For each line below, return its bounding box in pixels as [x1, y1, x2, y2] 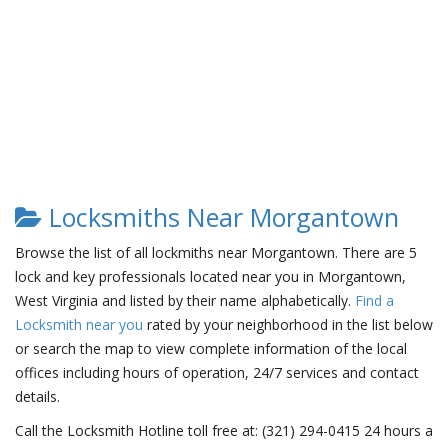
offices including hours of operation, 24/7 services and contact [15, 363, 419, 382]
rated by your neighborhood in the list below [143, 315, 433, 334]
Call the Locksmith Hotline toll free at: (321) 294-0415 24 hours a [15, 421, 433, 440]
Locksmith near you [15, 315, 143, 334]
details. [15, 387, 60, 406]
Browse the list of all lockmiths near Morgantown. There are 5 [15, 243, 417, 262]
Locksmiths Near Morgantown [42, 200, 399, 234]
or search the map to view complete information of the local [15, 339, 407, 358]
